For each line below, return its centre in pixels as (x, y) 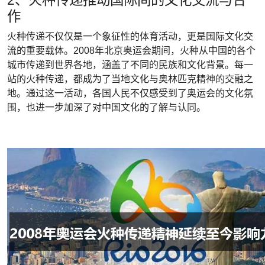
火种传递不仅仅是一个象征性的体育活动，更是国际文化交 (130, 36)
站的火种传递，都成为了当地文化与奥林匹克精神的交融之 (130, 79)
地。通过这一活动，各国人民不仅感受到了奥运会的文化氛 (130, 93)
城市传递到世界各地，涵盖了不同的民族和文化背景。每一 (130, 65)
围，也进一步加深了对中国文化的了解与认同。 (106, 107)
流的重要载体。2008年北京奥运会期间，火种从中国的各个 (131, 51)
